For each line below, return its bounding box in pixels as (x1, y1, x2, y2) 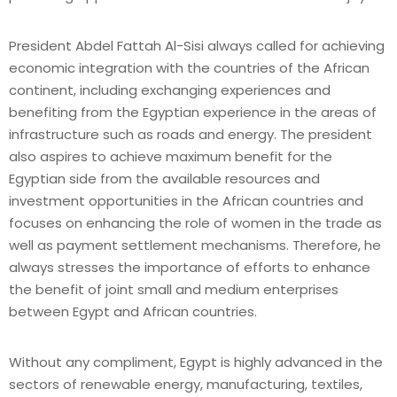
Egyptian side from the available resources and (9, 168, 320, 188)
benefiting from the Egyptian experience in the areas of (9, 102, 377, 121)
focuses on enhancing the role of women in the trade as (9, 213, 382, 232)
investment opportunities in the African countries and (9, 191, 363, 210)
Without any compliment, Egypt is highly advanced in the (9, 352, 383, 371)
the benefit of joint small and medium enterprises (9, 279, 339, 299)
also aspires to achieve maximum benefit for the (9, 146, 332, 166)
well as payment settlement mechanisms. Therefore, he (9, 235, 381, 254)
